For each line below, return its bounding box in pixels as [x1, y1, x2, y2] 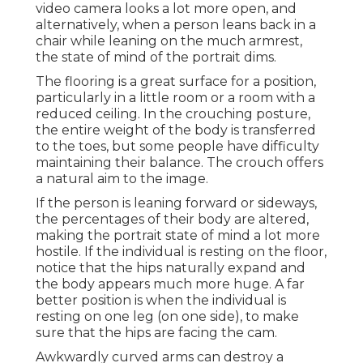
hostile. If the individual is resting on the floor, [36, 244, 327, 260]
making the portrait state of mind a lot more [36, 228, 320, 244]
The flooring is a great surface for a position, [36, 74, 316, 90]
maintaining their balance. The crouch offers [36, 155, 323, 171]
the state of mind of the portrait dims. [36, 49, 276, 66]
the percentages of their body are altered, [36, 211, 309, 228]
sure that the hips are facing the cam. [36, 325, 277, 341]
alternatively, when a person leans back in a [36, 17, 316, 33]
